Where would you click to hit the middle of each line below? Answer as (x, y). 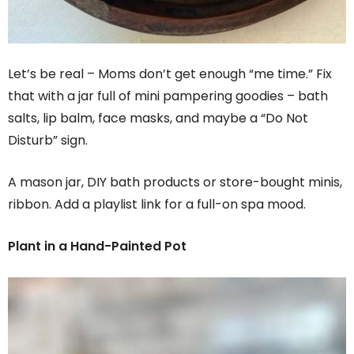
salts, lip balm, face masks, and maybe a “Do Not (158, 118)
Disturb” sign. (48, 140)
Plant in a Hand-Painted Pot (97, 246)
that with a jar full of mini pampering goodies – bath (168, 96)
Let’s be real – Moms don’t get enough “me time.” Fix (170, 73)
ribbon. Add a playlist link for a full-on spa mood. (157, 204)
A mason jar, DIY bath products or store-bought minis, (175, 182)
